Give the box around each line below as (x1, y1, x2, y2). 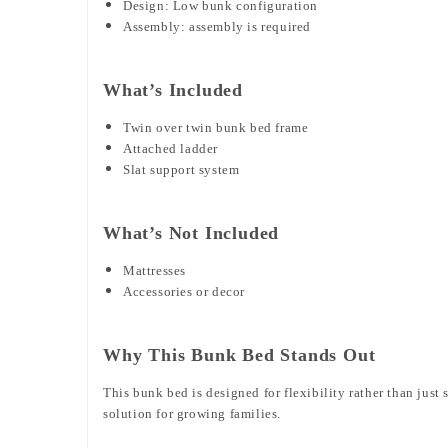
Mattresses (123, 262, 186, 278)
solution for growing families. (103, 405, 282, 421)
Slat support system (123, 161, 240, 177)
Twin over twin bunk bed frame (123, 119, 309, 135)
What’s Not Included (103, 222, 280, 243)
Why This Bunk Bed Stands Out (103, 344, 376, 365)
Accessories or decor (123, 283, 245, 299)
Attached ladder (123, 140, 218, 156)
